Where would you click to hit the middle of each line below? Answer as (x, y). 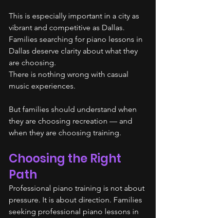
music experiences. (42, 86)
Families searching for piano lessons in (77, 39)
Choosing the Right (66, 158)
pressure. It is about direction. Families (76, 200)
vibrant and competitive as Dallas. (68, 27)
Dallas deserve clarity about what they (74, 51)
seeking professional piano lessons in (75, 211)
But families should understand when (74, 109)
